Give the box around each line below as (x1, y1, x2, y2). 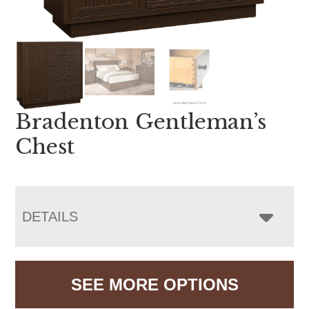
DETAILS (22, 208, 79, 224)
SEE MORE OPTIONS (70, 275, 239, 294)
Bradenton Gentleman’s (15, 108, 267, 134)
